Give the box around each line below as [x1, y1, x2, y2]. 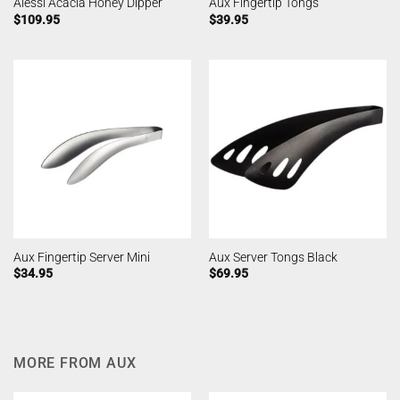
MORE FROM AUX [13, 354, 137, 371]
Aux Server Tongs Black [208, 249, 337, 264]
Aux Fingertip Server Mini [12, 249, 150, 264]
